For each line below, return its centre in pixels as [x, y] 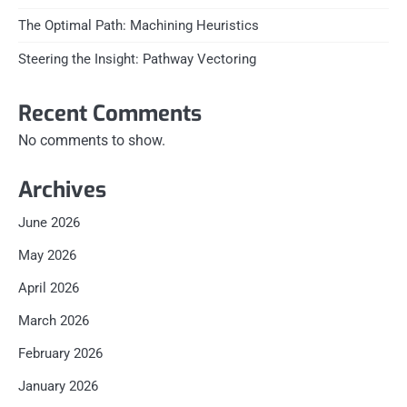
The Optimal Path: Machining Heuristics [139, 26]
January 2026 [58, 387]
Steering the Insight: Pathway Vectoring [137, 60]
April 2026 [49, 288]
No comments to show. [92, 141]
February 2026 [60, 354]
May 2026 [47, 256]
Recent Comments [110, 114]
